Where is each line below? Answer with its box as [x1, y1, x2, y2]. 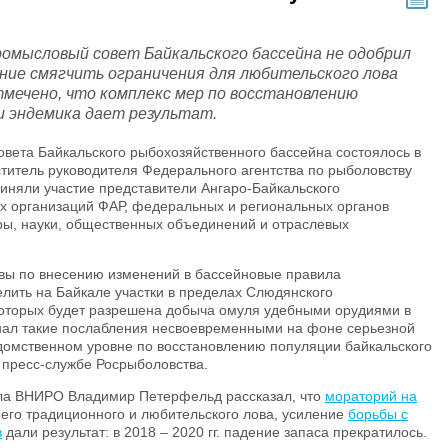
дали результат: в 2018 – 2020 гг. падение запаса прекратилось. [2, 424, 427, 440]
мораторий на [325, 388, 417, 404]
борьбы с [348, 406, 408, 422]
